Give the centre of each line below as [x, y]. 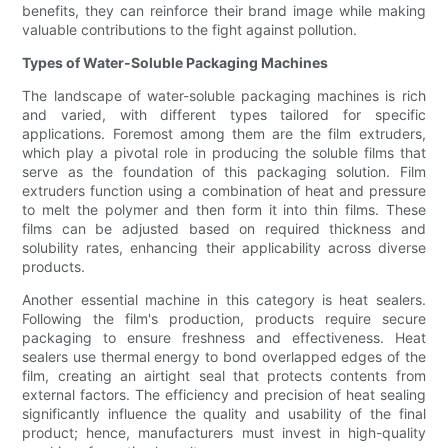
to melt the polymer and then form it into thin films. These [224, 210]
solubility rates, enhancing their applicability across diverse [224, 248]
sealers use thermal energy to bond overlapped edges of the [224, 357]
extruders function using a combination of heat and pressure [224, 191]
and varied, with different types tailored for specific [224, 115]
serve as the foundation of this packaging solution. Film [224, 172]
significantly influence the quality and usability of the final [224, 414]
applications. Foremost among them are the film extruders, [224, 134]
